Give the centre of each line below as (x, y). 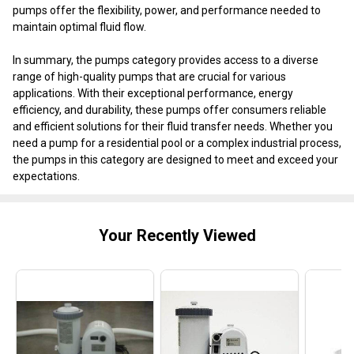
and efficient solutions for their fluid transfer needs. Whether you (173, 126)
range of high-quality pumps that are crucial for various (149, 76)
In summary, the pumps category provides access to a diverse (166, 60)
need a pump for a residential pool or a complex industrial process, (177, 143)
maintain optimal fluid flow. (79, 26)
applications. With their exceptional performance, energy (153, 93)
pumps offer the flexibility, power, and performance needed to (167, 10)
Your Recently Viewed (177, 235)
